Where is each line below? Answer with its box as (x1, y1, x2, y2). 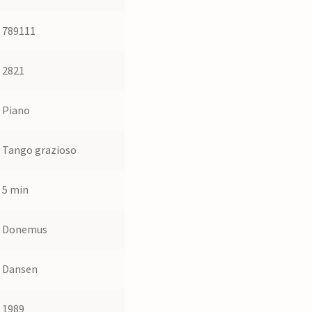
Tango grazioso (2, 143, 77, 157)
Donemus (2, 222, 48, 237)
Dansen (2, 262, 38, 276)
